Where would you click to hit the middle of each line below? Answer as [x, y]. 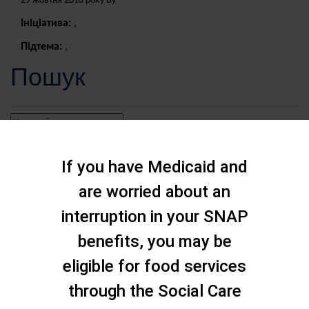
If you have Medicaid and [154, 167]
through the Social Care [154, 291]
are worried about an [154, 191]
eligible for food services [154, 266]
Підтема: [43, 47]
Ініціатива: [47, 23]
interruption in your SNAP [154, 216]
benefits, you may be [154, 241]
